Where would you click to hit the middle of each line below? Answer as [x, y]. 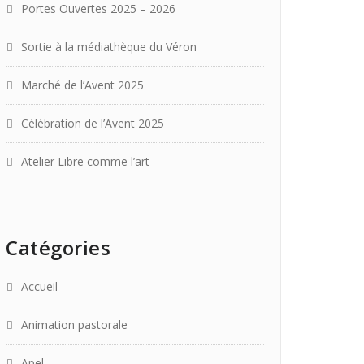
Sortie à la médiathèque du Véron [109, 47]
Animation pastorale [74, 325]
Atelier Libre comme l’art [85, 161]
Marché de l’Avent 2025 [82, 85]
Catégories [58, 247]
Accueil [39, 286]
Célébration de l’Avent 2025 [93, 123]
